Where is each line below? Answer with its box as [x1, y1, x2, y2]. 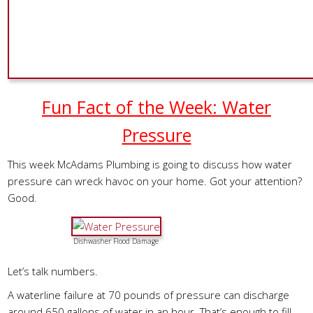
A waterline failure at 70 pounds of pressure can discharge [8, 287, 290, 302]
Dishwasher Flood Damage [73, 236, 159, 246]
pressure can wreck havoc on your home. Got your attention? [8, 174, 303, 188]
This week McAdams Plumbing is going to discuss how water [8, 157, 293, 171]
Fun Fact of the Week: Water [42, 95, 271, 119]
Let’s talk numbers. [8, 263, 99, 278]
